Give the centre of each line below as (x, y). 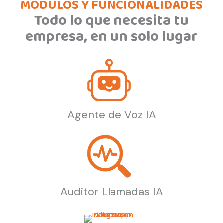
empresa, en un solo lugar (111, 37)
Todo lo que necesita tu (111, 21)
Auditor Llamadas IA (111, 191)
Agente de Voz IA (111, 115)
